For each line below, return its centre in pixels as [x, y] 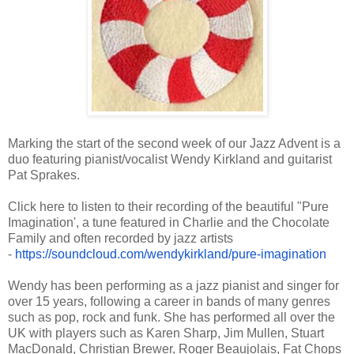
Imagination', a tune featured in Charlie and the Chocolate [169, 222]
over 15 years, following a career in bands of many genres [169, 301]
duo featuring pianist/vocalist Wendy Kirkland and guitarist [170, 159]
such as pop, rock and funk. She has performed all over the [171, 317]
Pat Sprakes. [44, 175]
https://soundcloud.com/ [81, 254]
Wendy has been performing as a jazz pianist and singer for [173, 285]
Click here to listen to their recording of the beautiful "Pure [168, 206]
